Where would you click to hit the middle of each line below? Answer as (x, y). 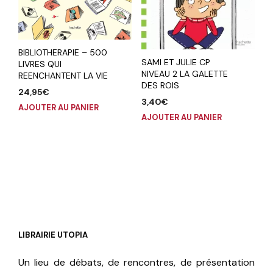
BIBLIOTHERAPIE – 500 (63, 52)
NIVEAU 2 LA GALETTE (184, 73)
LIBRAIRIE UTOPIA (53, 235)
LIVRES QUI (40, 64)
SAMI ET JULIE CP (175, 62)
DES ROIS (160, 85)
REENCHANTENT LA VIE (63, 75)
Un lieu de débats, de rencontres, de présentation (136, 262)
